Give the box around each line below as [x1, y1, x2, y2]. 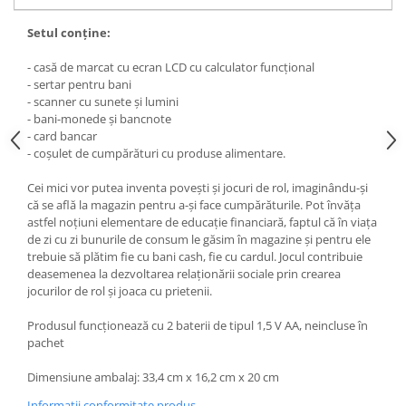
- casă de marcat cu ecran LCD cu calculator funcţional [27, 59, 314, 75]
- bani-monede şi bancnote [27, 111, 171, 127]
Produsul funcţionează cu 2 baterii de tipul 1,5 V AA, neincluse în [27, 317, 368, 333]
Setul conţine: [27, 24, 111, 41]
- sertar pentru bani [27, 76, 131, 92]
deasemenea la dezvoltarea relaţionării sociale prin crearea [27, 266, 341, 282]
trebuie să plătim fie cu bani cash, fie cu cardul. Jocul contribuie [27, 248, 362, 265]
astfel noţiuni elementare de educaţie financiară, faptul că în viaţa [27, 214, 377, 230]
